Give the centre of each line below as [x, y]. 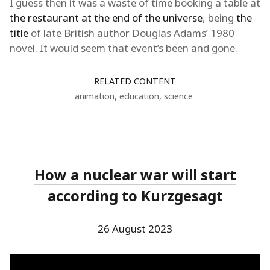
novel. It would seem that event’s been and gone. [124, 48]
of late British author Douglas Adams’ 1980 [131, 33]
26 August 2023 [135, 228]
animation [94, 96]
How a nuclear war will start [135, 174]
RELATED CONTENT [135, 81]
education [139, 96]
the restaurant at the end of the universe [106, 17]
